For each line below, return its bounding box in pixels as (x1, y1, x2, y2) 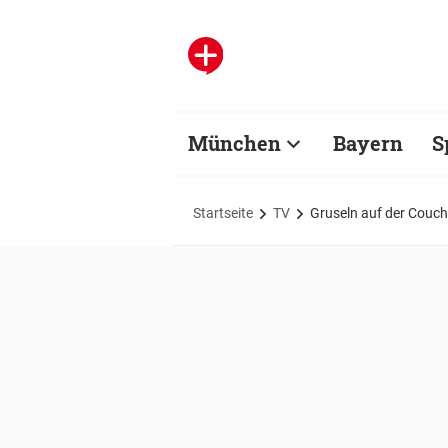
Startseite (193, 204, 253, 221)
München (188, 130, 281, 156)
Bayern (333, 130, 403, 156)
